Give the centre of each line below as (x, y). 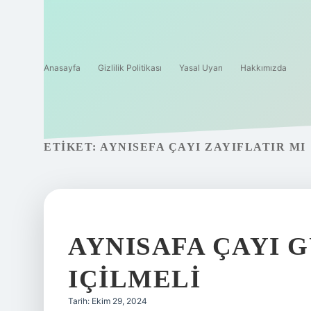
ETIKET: (72, 147)
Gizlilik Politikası (130, 68)
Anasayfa (62, 68)
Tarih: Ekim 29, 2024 (108, 301)
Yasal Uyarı (201, 68)
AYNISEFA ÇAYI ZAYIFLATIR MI (203, 147)
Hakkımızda (263, 68)
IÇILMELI (134, 279)
